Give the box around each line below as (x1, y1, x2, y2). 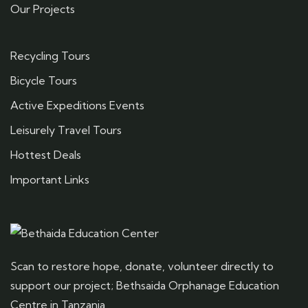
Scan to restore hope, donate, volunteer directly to (10, 259, 274, 273)
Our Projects (10, 2, 75, 16)
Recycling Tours (10, 49, 90, 63)
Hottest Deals (10, 148, 81, 162)
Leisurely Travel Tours (10, 123, 122, 137)
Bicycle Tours (10, 74, 77, 87)
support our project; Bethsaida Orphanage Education (10, 278, 279, 292)
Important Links (10, 173, 89, 186)
